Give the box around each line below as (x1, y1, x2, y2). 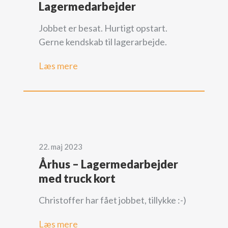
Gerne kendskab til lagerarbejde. (38, 36, 167, 47)
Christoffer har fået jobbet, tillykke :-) (38, 194, 186, 206)
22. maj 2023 (38, 141, 82, 151)
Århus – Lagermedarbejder (38, 157, 178, 171)
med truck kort (38, 171, 116, 185)
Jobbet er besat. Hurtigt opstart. (38, 22, 167, 34)
